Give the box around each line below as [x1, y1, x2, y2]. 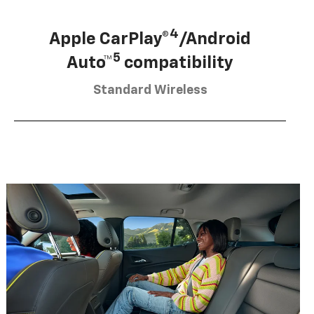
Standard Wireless [93, 83, 207, 97]
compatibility [121, 54, 233, 71]
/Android [179, 30, 251, 48]
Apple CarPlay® [49, 30, 170, 48]
